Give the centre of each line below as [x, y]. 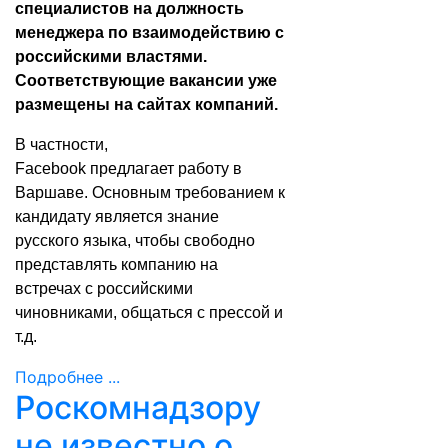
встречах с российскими [104, 288]
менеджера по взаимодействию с [149, 32]
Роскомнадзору [138, 407]
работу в [208, 168]
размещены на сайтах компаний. [146, 104]
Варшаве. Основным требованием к [150, 192]
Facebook [52, 168]
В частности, [61, 144]
